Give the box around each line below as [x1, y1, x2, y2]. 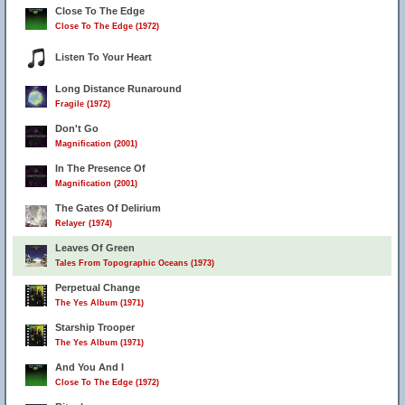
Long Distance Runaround [55, 83, 182, 94]
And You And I [55, 362, 124, 372]
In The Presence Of [55, 163, 146, 174]
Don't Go [55, 123, 99, 134]
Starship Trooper [55, 322, 135, 333]
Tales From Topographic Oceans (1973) [55, 259, 214, 268]
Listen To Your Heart [55, 52, 152, 62]
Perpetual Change [55, 282, 140, 293]
